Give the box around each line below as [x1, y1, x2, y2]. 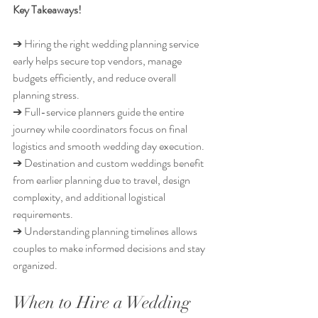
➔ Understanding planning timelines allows [13, 223, 199, 240]
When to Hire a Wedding [13, 292, 194, 314]
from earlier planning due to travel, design [13, 172, 192, 189]
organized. [13, 257, 57, 274]
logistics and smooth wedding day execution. [13, 138, 204, 155]
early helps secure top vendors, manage [13, 53, 184, 70]
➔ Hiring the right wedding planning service [13, 35, 201, 53]
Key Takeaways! [13, 1, 82, 18]
